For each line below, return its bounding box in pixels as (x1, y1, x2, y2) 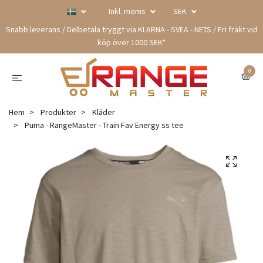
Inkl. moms (108, 6, 147, 16)
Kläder (92, 107, 115, 117)
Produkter (41, 107, 76, 117)
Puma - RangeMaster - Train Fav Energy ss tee (23, 120, 184, 130)
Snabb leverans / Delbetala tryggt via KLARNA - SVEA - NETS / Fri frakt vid (5, 24, 258, 35)
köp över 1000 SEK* (97, 37, 166, 48)
